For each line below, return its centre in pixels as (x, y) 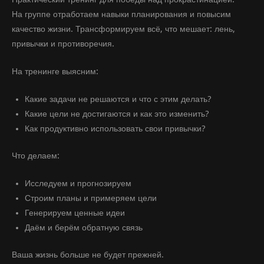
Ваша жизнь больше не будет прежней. (88, 255)
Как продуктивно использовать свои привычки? (115, 128)
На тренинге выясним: (55, 71)
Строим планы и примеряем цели (90, 198)
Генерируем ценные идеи (75, 212)
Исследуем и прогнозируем (78, 183)
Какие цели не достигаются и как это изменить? (117, 113)
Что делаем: (36, 156)
